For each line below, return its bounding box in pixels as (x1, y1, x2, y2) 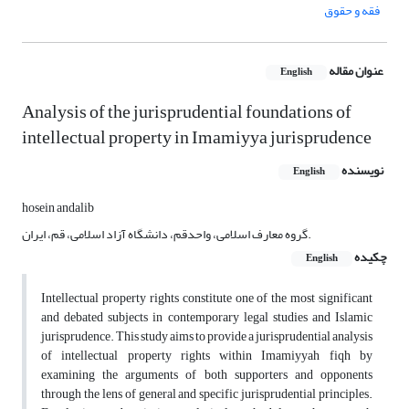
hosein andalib (22, 195, 94, 221)
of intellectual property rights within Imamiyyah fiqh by (41, 343, 372, 369)
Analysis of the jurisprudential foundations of (22, 94, 351, 131)
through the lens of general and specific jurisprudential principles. (41, 382, 372, 407)
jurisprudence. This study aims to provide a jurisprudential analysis (41, 324, 372, 350)
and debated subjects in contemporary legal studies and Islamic (41, 305, 372, 330)
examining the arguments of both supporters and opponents (41, 362, 372, 388)
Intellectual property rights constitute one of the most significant (41, 286, 372, 311)
